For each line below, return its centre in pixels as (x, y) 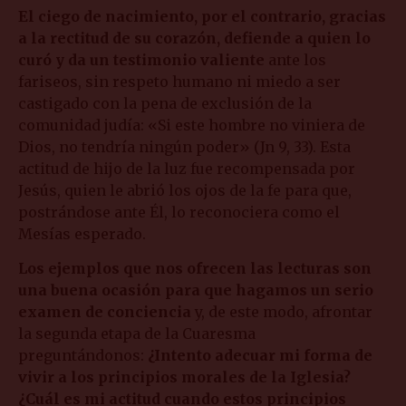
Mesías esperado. (82, 233)
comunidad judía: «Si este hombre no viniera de (192, 125)
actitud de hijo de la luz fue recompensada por (187, 168)
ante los (295, 59)
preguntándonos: (83, 355)
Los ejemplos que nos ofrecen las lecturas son (195, 268)
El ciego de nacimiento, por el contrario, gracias (202, 16)
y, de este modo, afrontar (282, 311)
